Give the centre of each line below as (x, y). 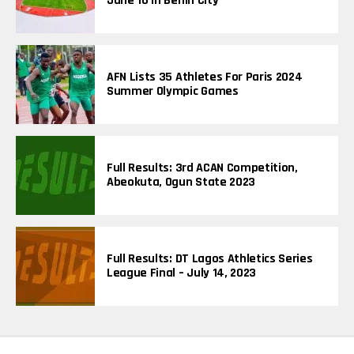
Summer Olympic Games (173, 92)
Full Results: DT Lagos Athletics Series (210, 259)
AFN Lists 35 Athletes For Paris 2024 (205, 77)
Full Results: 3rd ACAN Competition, (202, 168)
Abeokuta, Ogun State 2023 (181, 183)
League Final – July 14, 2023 (182, 273)
